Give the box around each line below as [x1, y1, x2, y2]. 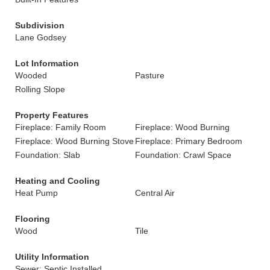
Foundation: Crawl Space [135, 150, 231, 160]
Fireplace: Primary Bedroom [135, 136, 242, 146]
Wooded [15, 71, 47, 80]
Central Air [135, 188, 175, 198]
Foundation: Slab [15, 150, 80, 160]
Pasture [135, 71, 165, 80]
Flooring [15, 214, 50, 224]
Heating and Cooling [15, 176, 100, 186]
